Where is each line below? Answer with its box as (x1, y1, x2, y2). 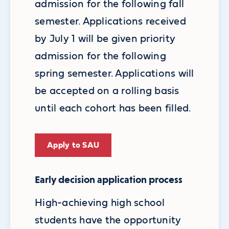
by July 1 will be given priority (35, 33, 176, 44)
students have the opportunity (35, 215, 181, 226)
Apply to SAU (47, 141, 100, 150)
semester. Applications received (35, 16, 186, 27)
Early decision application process (35, 174, 182, 186)
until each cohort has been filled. (35, 103, 191, 113)
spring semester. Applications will (35, 68, 194, 79)
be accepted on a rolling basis (35, 85, 179, 96)
